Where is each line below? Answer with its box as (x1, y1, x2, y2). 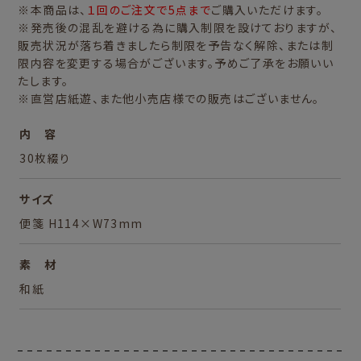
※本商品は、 (18, 2, 87, 19)
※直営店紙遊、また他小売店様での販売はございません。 (18, 90, 320, 107)
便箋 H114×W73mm (19, 215, 143, 232)
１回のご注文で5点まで (86, 2, 212, 19)
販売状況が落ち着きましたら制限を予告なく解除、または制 (18, 37, 334, 54)
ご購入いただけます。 (211, 2, 324, 19)
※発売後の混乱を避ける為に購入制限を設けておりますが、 (18, 19, 338, 36)
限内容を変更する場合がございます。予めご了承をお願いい (18, 55, 334, 72)
